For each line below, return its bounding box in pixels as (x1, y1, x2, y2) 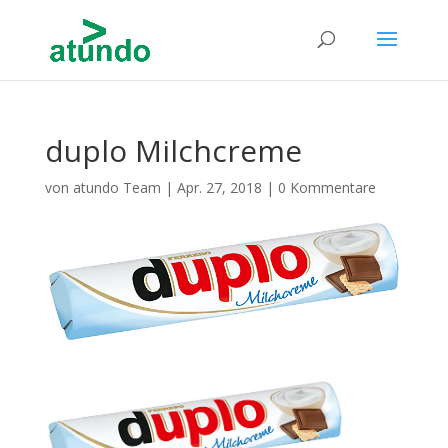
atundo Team (72, 178, 161, 197)
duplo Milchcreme (44, 130, 302, 171)
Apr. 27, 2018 (176, 178, 262, 197)
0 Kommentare (277, 178, 376, 197)
